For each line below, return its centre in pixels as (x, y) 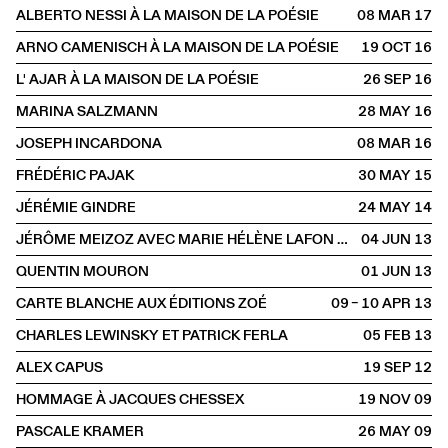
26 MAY (385, 431)
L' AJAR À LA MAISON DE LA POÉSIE (137, 79)
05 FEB (387, 335)
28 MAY (385, 111)
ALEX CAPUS (59, 367)
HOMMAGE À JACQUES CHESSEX (130, 399)
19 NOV (385, 399)
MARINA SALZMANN (87, 111)
